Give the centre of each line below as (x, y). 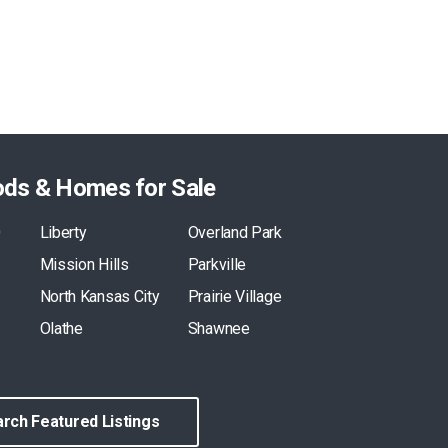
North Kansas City (99, 296)
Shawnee (218, 328)
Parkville (217, 264)
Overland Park (234, 232)
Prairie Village (234, 296)
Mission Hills (84, 264)
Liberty (63, 232)
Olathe (61, 328)
